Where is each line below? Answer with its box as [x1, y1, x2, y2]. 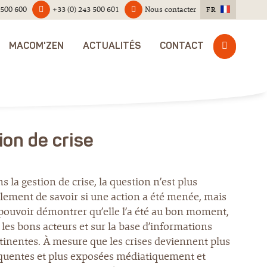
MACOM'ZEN [9, 42, 64, 51]
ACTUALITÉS [83, 42, 141, 51]
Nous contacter [145, 4, 196, 14]
